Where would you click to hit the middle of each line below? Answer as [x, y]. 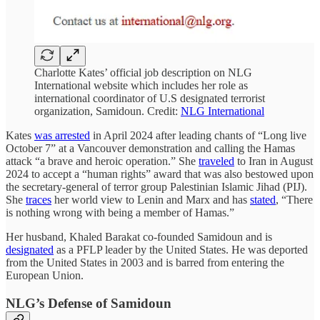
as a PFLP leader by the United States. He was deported [181, 249]
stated [263, 199]
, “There [294, 199]
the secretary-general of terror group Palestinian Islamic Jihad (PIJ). [156, 186]
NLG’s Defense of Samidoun [89, 303]
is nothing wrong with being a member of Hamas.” [120, 212]
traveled [216, 161]
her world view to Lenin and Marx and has [151, 199]
